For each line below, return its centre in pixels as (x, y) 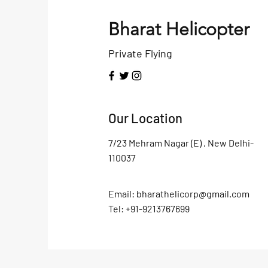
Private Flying (140, 53)
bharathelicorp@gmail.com (193, 194)
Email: (122, 194)
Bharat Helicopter (179, 29)
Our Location (145, 118)
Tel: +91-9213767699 (149, 208)
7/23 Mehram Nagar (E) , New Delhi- (181, 143)
